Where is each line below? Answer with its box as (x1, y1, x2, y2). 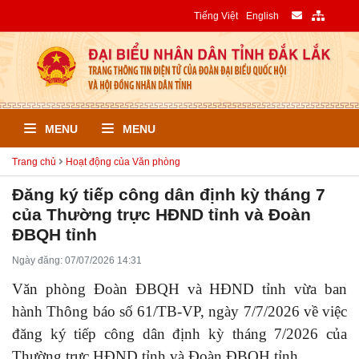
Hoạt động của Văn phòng (66, 155, 180, 167)
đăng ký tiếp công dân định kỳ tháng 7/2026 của (12, 325, 347, 342)
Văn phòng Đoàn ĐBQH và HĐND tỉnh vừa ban (12, 280, 347, 297)
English (245, 10, 279, 21)
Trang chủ (12, 155, 56, 167)
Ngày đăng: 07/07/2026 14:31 (12, 254, 142, 265)
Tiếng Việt (194, 10, 238, 21)
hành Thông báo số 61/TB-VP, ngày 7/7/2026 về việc (12, 302, 347, 320)
